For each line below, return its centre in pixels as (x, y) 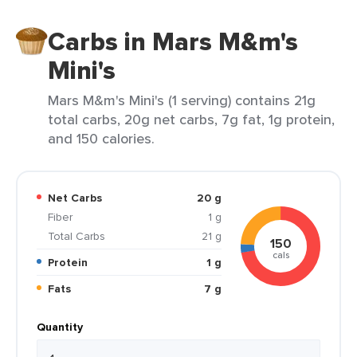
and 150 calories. (101, 138)
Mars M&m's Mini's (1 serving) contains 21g (182, 100)
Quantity (60, 327)
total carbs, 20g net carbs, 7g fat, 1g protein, (191, 119)
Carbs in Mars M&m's (173, 41)
